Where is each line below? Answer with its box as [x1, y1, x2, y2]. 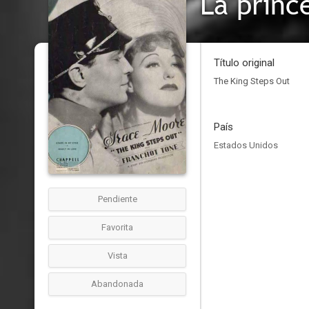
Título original [214, 57, 275, 69]
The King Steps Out [214, 76, 290, 86]
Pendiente [97, 194, 137, 204]
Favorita [101, 222, 133, 232]
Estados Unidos [214, 140, 278, 150]
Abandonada [91, 279, 143, 289]
